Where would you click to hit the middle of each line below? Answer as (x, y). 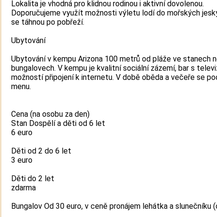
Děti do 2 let (33, 178)
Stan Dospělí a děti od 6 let (58, 123)
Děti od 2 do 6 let (41, 151)
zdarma (23, 187)
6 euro (22, 132)
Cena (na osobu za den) (50, 114)
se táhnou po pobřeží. (48, 22)
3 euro (22, 160)
